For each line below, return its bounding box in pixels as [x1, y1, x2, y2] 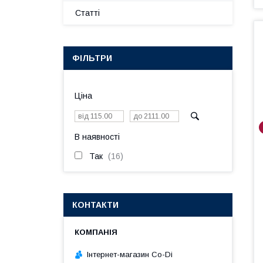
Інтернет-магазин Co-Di [87, 249, 173, 259]
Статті [75, 8, 100, 18]
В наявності [75, 132, 120, 141]
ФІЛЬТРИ [72, 53, 112, 63]
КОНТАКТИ [72, 200, 119, 210]
